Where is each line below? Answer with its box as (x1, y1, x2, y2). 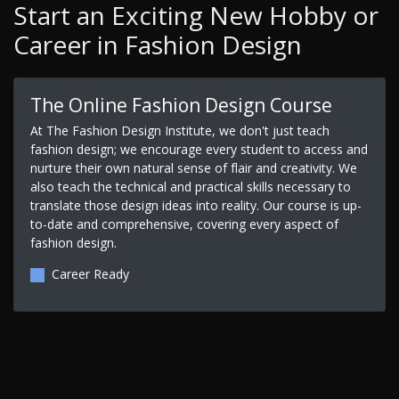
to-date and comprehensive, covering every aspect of (29, 215, 338, 232)
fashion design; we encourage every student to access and (29, 140, 368, 158)
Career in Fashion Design (13, 28, 302, 62)
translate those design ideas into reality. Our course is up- (29, 196, 362, 214)
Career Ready (51, 265, 129, 282)
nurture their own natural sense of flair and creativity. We (29, 159, 357, 176)
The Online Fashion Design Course (29, 92, 332, 118)
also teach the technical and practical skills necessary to (29, 177, 351, 195)
